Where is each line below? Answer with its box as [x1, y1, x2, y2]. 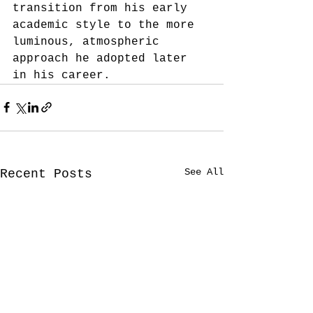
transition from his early [13, 1, 194, 15]
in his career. [13, 68, 110, 82]
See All [184, 166, 224, 177]
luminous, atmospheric [13, 35, 166, 48]
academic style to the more [13, 18, 201, 31]
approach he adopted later [13, 52, 194, 65]
